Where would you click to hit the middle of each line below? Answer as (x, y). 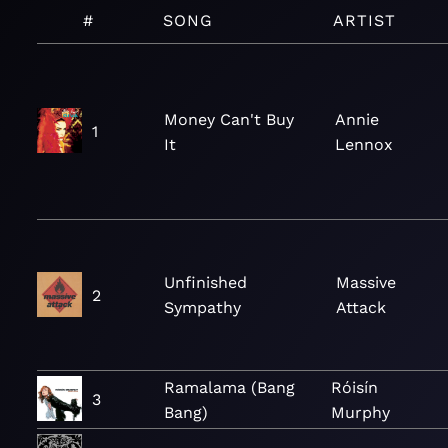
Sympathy (202, 307)
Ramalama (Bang (229, 387)
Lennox (364, 144)
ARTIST (365, 20)
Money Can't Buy (228, 119)
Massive (366, 282)
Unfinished (205, 282)
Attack (361, 307)
